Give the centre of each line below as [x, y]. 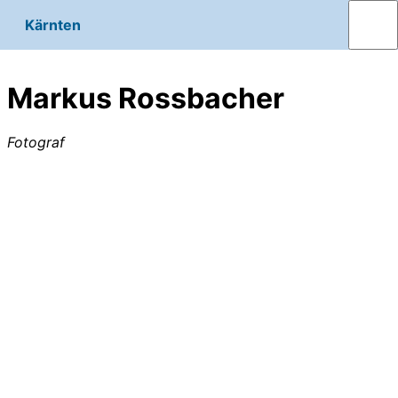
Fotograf [36, 142]
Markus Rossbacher [146, 99]
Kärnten [53, 25]
